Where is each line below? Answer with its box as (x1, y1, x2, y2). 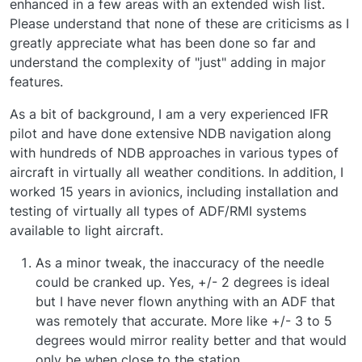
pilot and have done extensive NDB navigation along (10, 125, 331, 142)
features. (10, 74, 63, 90)
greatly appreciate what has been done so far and (10, 35, 316, 52)
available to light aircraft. (10, 222, 163, 239)
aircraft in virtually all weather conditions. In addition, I (10, 164, 343, 181)
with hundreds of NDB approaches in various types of (10, 145, 339, 162)
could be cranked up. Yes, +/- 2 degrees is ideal (36, 274, 330, 291)
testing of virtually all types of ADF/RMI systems (10, 203, 306, 220)
